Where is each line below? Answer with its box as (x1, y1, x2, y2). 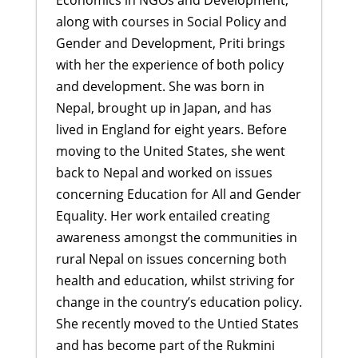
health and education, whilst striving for (55, 271, 295, 289)
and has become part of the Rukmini (55, 336, 275, 354)
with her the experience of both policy (55, 55, 284, 74)
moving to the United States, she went (55, 141, 285, 160)
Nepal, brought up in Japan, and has (55, 98, 272, 117)
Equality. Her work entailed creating (55, 206, 270, 225)
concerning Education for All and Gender (55, 185, 301, 203)
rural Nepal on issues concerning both (55, 249, 287, 268)
